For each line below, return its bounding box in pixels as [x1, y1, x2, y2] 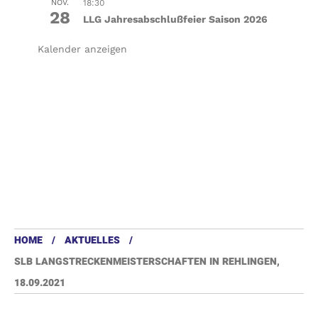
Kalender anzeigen [37, 43, 127, 55]
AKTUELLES [65, 232, 120, 248]
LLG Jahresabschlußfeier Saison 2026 [82, 13, 268, 25]
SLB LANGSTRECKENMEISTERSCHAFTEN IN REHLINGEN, [14, 253, 280, 269]
